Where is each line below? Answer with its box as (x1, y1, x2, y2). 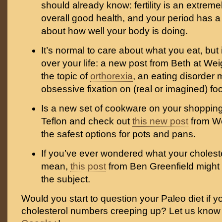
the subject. (41, 174, 90, 184)
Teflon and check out (41, 116, 132, 126)
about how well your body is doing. (41, 26, 188, 36)
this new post (132, 116, 188, 126)
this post (70, 161, 106, 171)
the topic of (41, 71, 90, 81)
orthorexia (90, 71, 133, 81)
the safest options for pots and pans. (41, 129, 196, 139)
